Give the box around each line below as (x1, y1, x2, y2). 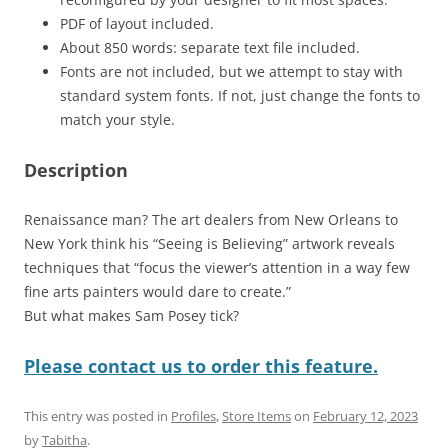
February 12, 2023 (313, 406, 418, 425)
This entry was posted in (24, 406, 171, 425)
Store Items (222, 406, 291, 425)
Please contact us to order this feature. (24, 353, 378, 378)
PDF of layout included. (60, 13, 214, 33)
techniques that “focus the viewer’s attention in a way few (24, 257, 410, 277)
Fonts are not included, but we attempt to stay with (60, 61, 403, 81)
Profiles (171, 406, 216, 425)
